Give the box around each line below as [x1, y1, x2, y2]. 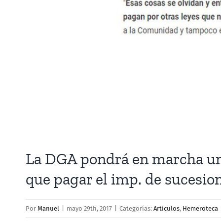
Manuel [37, 204, 59, 212]
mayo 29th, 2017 [67, 204, 112, 212]
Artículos [153, 204, 180, 212]
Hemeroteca [183, 204, 218, 212]
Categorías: [119, 204, 153, 212]
